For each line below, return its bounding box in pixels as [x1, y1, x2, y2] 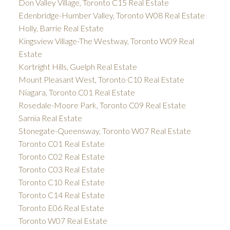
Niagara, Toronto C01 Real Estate [18, 87, 135, 97]
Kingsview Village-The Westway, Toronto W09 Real [18, 35, 194, 46]
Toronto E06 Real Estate [18, 202, 104, 213]
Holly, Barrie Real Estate [18, 23, 104, 33]
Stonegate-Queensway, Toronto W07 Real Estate [18, 125, 191, 136]
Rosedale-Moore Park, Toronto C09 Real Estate [18, 100, 186, 110]
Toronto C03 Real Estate [18, 164, 105, 174]
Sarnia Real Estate [18, 112, 82, 123]
